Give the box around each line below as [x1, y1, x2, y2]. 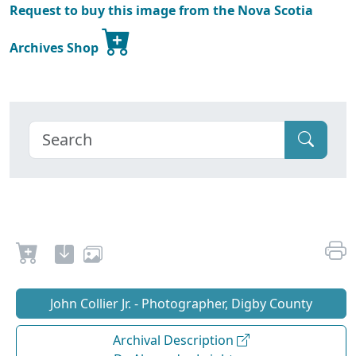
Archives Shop [10, 38, 102, 56]
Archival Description [113, 331, 237, 349]
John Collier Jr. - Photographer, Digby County [50, 294, 312, 312]
